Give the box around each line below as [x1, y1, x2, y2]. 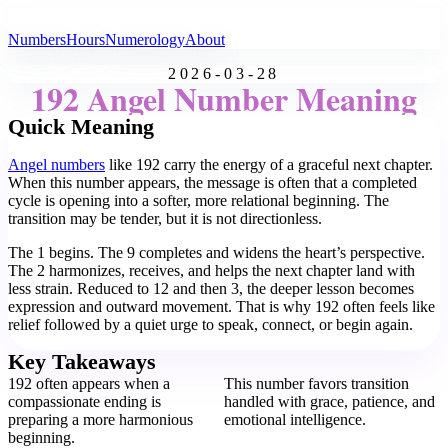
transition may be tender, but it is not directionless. [8, 210, 322, 227]
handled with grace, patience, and [224, 393, 435, 410]
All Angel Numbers [8, 8, 143, 31]
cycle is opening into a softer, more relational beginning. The [8, 192, 389, 209]
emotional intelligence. [224, 411, 366, 428]
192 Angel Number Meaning [31, 75, 417, 122]
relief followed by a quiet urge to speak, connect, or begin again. [8, 316, 413, 333]
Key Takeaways [8, 350, 156, 374]
